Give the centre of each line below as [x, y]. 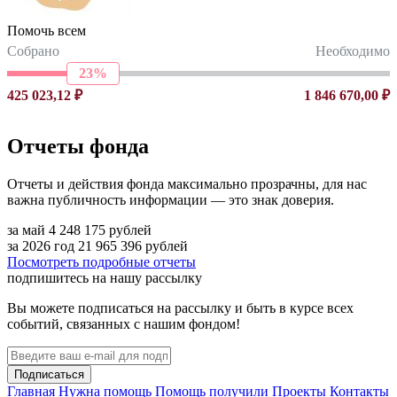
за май [26, 230]
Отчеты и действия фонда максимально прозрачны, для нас [187, 183]
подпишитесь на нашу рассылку [105, 277]
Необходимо [353, 51]
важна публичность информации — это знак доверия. [171, 199]
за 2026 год [41, 245]
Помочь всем [47, 30]
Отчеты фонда [78, 146]
